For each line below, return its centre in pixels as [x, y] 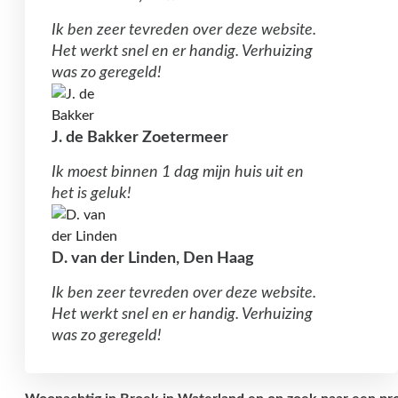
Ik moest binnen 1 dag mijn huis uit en [178, 173]
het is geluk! [92, 194]
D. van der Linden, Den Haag [153, 259]
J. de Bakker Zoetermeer [140, 138]
